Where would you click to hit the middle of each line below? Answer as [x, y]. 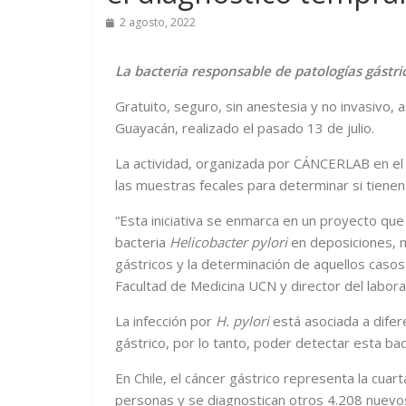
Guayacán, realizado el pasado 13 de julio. [245, 128]
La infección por [165, 321]
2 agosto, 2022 [158, 22]
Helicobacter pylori [228, 242]
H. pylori [242, 321]
